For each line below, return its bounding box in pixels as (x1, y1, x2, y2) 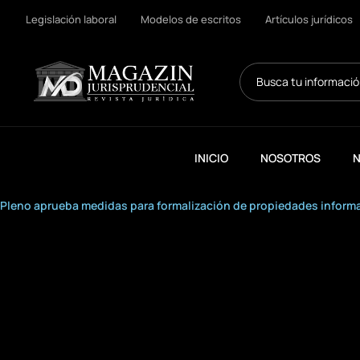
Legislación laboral (26, 12, 117, 27)
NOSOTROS (260, 150, 321, 166)
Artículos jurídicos (265, 12, 353, 27)
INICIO (194, 150, 228, 166)
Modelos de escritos (141, 12, 241, 27)
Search (239, 62, 277, 76)
